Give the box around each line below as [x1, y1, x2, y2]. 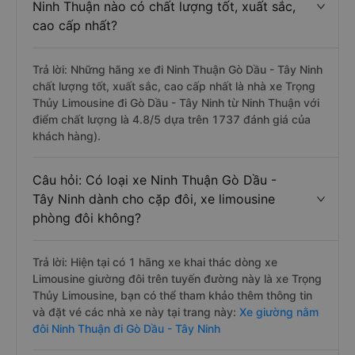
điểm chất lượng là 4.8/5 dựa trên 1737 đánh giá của [32, 113, 311, 126]
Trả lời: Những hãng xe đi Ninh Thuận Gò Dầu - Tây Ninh [32, 63, 323, 76]
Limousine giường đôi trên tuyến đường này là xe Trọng [32, 272, 322, 285]
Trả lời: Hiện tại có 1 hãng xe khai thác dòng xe [32, 255, 277, 269]
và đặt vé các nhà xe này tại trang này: [32, 305, 239, 319]
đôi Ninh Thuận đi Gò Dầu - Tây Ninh [32, 322, 220, 335]
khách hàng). [32, 129, 101, 143]
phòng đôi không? [32, 210, 141, 226]
